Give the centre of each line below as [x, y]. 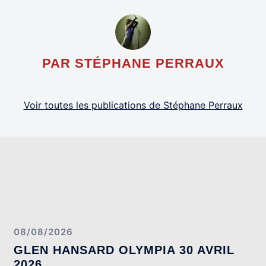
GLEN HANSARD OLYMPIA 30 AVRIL [124, 250]
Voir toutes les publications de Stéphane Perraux [133, 105]
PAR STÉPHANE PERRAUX [133, 63]
